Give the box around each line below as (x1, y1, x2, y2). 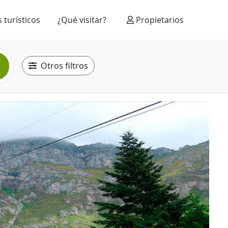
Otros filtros (40, 60, 88, 71)
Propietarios (134, 14, 184, 25)
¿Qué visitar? (58, 14, 106, 25)
